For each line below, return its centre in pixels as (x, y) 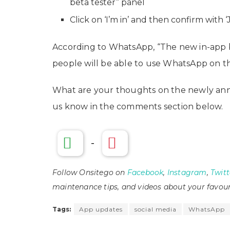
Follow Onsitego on (90, 172)
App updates (101, 209)
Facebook (145, 172)
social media (156, 209)
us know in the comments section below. (138, 106)
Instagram (187, 172)
